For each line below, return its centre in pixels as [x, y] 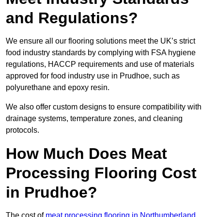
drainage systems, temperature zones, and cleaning [94, 119]
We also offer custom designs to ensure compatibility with [104, 107]
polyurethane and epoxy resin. [58, 88]
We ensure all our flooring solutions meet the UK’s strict [101, 41]
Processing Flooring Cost [101, 173]
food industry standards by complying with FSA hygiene [101, 53]
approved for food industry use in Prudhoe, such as [93, 76]
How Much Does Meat [86, 154]
